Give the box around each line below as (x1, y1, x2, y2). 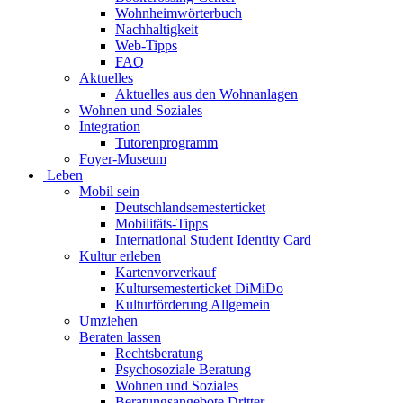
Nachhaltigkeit (115, 22, 198, 38)
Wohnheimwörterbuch (115, 5, 242, 22)
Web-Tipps (115, 38, 177, 54)
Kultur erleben (79, 248, 161, 264)
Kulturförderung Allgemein (115, 297, 270, 313)
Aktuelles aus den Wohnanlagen (115, 86, 298, 103)
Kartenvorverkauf (115, 264, 216, 281)
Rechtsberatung (115, 345, 203, 362)
